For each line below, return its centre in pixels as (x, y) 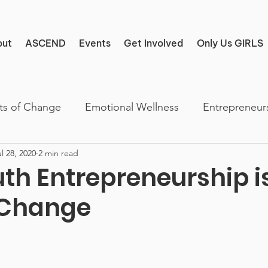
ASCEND (45, 43)
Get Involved (154, 43)
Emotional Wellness (132, 107)
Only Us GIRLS (230, 43)
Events (95, 43)
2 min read (58, 153)
